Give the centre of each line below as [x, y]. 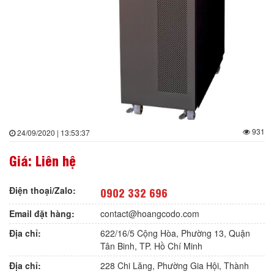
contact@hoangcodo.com [150, 213]
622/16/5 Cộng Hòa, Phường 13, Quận [176, 233]
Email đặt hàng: [42, 213]
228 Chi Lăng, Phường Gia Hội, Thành [175, 265]
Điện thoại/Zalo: [43, 190]
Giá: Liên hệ [43, 160]
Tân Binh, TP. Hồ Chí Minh [152, 246]
